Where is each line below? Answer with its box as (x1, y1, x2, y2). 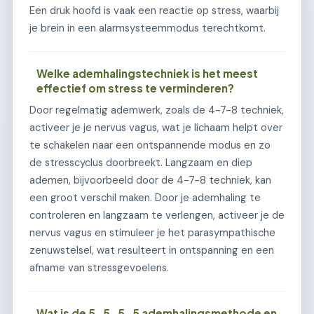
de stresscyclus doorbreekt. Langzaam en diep (29, 155, 252, 170)
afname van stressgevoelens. (29, 260, 169, 275)
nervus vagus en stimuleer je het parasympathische (29, 225, 275, 240)
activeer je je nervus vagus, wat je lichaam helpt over (29, 120, 282, 135)
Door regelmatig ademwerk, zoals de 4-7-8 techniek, (29, 102, 284, 117)
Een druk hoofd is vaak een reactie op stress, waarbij (29, 3, 279, 18)
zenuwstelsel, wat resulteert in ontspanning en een (29, 243, 274, 257)
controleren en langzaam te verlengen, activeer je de (29, 207, 285, 222)
